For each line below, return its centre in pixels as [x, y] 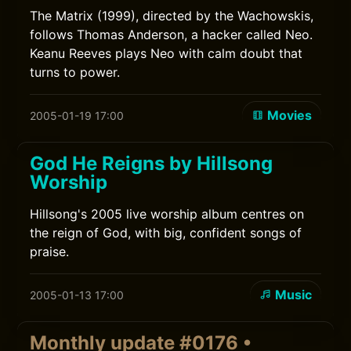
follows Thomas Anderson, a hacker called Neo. [172, 34]
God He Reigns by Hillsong [152, 163]
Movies [289, 115]
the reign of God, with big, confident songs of [166, 233]
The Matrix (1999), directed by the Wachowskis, [172, 16]
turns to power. [75, 72]
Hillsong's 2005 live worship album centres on [167, 214]
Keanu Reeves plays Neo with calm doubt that [166, 53]
